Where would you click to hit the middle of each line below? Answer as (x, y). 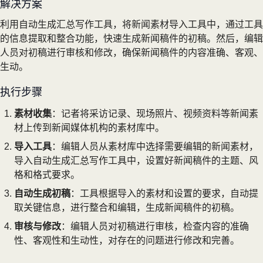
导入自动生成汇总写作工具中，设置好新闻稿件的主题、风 (136, 160)
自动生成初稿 (42, 193)
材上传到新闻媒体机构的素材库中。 (89, 127)
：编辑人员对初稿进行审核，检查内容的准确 (155, 226)
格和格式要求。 (47, 174)
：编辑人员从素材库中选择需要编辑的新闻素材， (155, 146)
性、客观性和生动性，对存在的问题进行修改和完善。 (127, 240)
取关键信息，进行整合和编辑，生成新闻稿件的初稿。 (127, 207)
